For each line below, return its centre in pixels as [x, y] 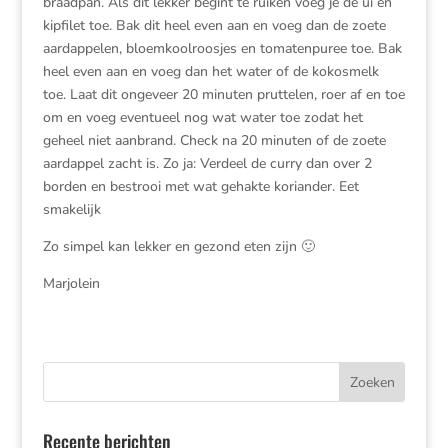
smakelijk [71, 209]
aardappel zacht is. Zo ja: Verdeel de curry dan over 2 [207, 163]
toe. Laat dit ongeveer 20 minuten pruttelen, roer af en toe [223, 94]
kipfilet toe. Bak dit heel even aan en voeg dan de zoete [214, 25]
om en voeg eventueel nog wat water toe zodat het [202, 117]
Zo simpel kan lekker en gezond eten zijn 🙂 [178, 246]
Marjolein [71, 283]
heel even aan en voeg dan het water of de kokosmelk [210, 71]
